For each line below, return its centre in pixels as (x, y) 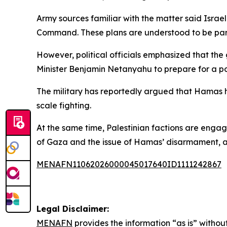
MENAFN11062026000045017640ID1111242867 (129, 164)
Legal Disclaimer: (73, 209)
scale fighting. (64, 105)
